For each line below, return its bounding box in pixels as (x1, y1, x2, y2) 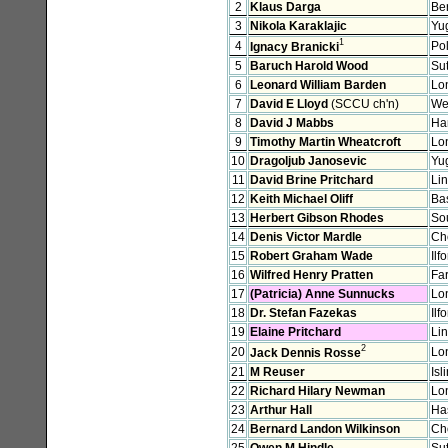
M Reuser (250, 364, 305, 379)
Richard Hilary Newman (250, 383, 385, 398)
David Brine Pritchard (250, 172, 373, 187)
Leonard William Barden (250, 77, 386, 92)
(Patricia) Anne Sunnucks (250, 286, 395, 301)
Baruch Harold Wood (250, 58, 368, 73)
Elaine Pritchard (250, 324, 341, 339)
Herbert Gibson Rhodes (250, 210, 384, 225)
